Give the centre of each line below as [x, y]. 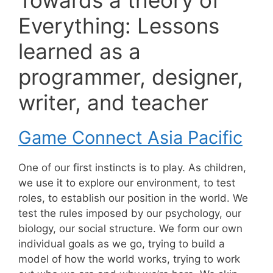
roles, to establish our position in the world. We [133, 198]
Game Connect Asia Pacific [130, 137]
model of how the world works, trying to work [129, 259]
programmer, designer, [131, 76]
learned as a [80, 51]
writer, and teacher [113, 102]
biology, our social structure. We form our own [130, 228]
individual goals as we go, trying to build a [122, 243]
